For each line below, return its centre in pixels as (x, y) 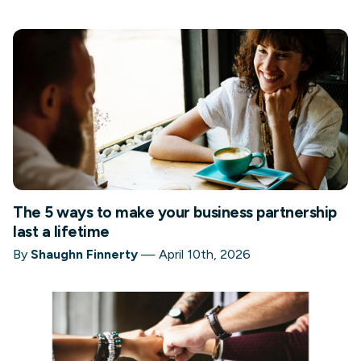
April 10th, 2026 (205, 255)
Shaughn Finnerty (84, 255)
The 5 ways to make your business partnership (175, 213)
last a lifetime (61, 232)
